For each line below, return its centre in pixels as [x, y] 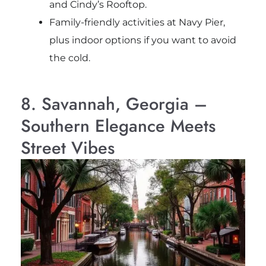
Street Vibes [67, 148]
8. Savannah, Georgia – [114, 104]
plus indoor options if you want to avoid [142, 40]
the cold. [69, 58]
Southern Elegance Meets [118, 126]
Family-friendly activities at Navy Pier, [137, 22]
